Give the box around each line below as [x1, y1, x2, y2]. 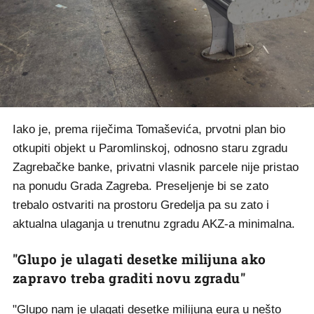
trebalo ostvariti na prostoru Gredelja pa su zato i [13, 198, 269, 212]
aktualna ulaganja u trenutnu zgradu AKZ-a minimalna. [13, 217, 295, 231]
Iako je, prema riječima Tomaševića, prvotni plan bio [13, 123, 285, 137]
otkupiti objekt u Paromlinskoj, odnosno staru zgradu [13, 142, 287, 156]
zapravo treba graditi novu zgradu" [13, 269, 245, 287]
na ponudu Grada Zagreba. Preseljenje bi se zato [13, 179, 268, 193]
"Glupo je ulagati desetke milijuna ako [13, 250, 266, 268]
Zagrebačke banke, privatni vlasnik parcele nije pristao [13, 161, 299, 175]
